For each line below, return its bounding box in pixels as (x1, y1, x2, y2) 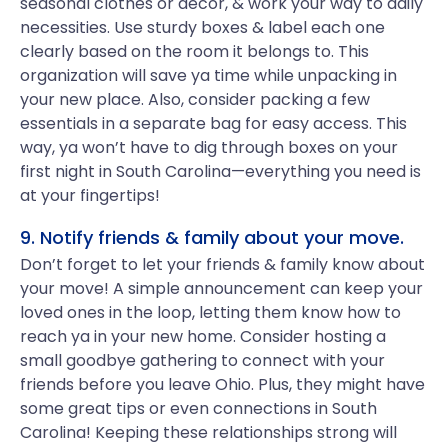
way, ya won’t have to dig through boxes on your (20, 136, 398, 159)
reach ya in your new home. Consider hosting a (20, 325, 386, 348)
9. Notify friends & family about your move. (20, 225, 404, 250)
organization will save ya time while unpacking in (20, 64, 397, 87)
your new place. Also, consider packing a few (20, 88, 370, 111)
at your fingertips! (20, 184, 160, 207)
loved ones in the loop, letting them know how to (20, 301, 401, 324)
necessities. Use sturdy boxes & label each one (20, 16, 385, 39)
